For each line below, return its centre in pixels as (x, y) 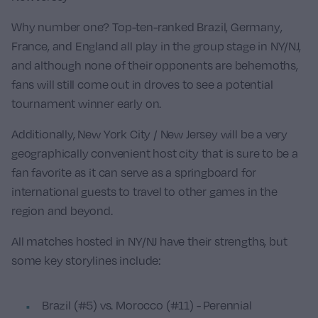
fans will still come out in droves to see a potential (142, 84)
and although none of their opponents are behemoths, (155, 65)
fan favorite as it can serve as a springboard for (134, 172)
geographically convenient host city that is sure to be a (155, 153)
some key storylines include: (86, 261)
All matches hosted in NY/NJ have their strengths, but (149, 241)
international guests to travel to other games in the (144, 192)
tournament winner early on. (87, 104)
